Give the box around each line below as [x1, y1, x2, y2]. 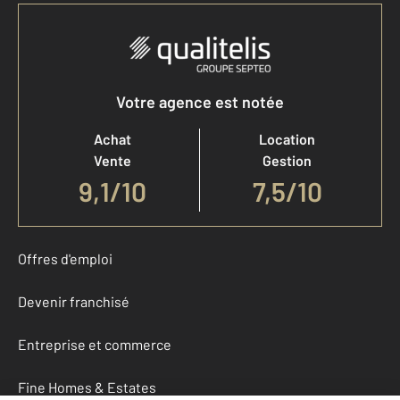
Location [259, 130, 315, 148]
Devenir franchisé [18, 293, 129, 311]
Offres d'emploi [18, 250, 112, 268]
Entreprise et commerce [18, 336, 171, 354]
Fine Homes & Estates [18, 379, 156, 396]
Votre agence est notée [116, 92, 284, 112]
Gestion [262, 152, 312, 170]
